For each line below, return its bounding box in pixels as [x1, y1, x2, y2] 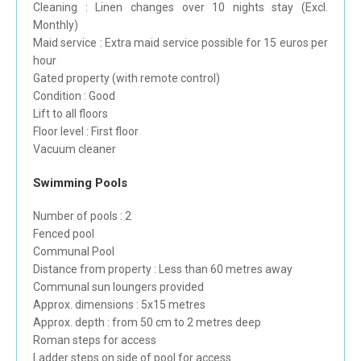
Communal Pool [33, 245, 114, 259]
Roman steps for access [33, 334, 156, 347]
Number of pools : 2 [33, 210, 131, 223]
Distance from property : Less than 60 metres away [33, 263, 293, 276]
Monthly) [33, 19, 78, 32]
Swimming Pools [33, 176, 127, 191]
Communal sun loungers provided [33, 280, 204, 294]
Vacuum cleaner [33, 143, 116, 156]
